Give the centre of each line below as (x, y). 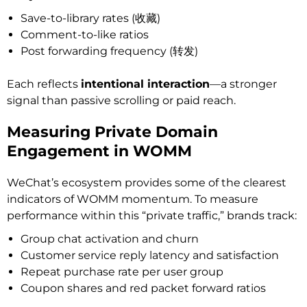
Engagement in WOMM (99, 151)
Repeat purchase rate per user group (122, 271)
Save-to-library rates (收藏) (90, 18)
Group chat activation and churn (110, 238)
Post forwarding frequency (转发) (109, 51)
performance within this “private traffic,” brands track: (152, 215)
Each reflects (44, 84)
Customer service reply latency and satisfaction (150, 255)
